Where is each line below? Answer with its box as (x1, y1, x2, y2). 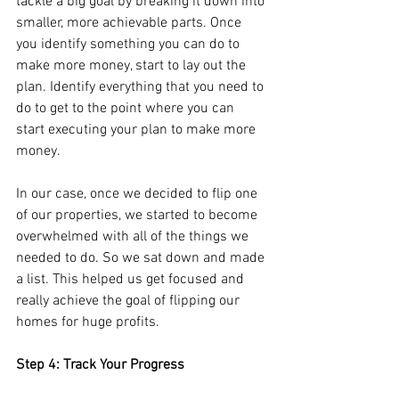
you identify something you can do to (16, 35, 243, 53)
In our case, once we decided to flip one (16, 184, 261, 203)
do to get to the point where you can (16, 99, 238, 118)
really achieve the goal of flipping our (16, 291, 243, 310)
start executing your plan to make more (16, 120, 259, 139)
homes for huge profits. (16, 313, 159, 331)
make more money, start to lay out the (16, 56, 249, 75)
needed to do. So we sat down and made (16, 248, 268, 267)
